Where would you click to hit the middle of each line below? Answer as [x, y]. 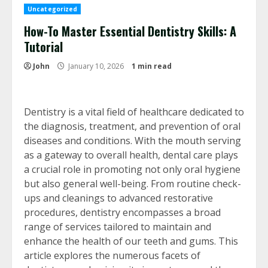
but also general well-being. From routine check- [133, 184]
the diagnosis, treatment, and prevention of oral [132, 126]
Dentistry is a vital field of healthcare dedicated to [134, 112]
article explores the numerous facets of [112, 255]
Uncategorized [53, 9]
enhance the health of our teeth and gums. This [131, 241]
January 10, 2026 [96, 66]
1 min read [152, 66]
